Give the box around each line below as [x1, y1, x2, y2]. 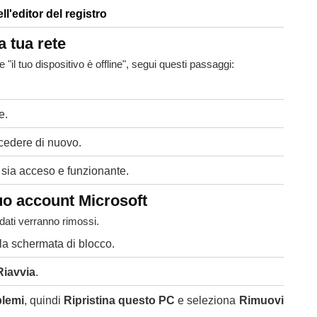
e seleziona [175, 294, 239, 306]
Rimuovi [238, 294, 284, 306]
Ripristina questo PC [64, 294, 175, 306]
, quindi [23, 294, 64, 306]
